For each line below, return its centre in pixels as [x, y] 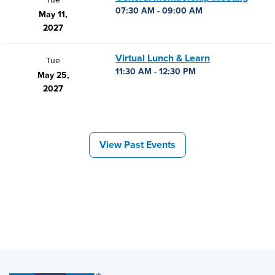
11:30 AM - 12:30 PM [156, 72]
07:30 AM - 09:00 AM [159, 11]
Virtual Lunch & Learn [163, 58]
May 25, [53, 75]
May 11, [53, 14]
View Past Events [137, 145]
